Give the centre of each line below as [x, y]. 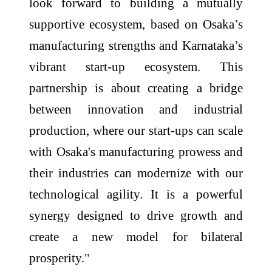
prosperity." [59, 258]
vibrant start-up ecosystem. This [136, 67]
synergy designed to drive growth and [136, 216]
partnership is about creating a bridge [136, 88]
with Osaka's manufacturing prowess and [136, 152]
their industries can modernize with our [136, 173]
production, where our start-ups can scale [136, 131]
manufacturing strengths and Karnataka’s [136, 46]
